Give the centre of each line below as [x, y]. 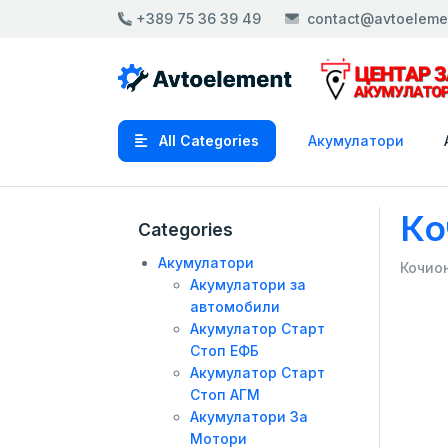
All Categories [207, 140]
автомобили [235, 306]
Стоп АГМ [225, 394]
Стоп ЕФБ [224, 350]
